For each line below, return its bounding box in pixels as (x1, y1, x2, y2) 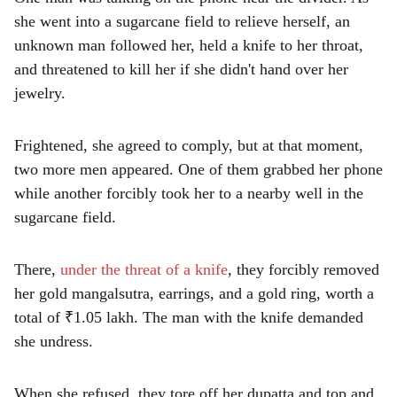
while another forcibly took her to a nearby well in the (14, 184, 363, 202)
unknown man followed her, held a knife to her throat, (14, 36, 363, 54)
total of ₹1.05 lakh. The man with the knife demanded (14, 308, 363, 326)
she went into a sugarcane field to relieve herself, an (14, 12, 350, 30)
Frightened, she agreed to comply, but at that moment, (14, 136, 363, 154)
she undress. (14, 332, 93, 350)
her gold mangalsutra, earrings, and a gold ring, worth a (14, 284, 374, 302)
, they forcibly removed (228, 261, 379, 278)
